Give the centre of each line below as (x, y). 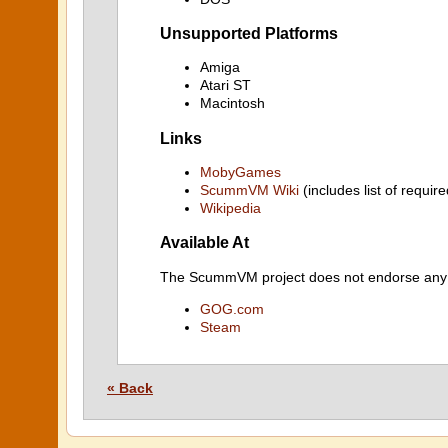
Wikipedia (230, 208)
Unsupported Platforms (249, 32)
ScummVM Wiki (249, 190)
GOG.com (232, 308)
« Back (130, 388)
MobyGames (240, 172)
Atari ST (225, 85)
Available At (204, 242)
